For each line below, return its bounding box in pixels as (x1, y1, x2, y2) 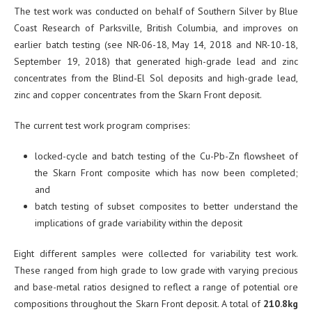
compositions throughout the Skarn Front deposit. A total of (14, 297, 263, 311)
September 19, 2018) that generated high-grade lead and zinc (14, 55, 298, 68)
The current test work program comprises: (14, 119, 189, 132)
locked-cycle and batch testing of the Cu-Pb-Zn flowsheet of (35, 150, 298, 163)
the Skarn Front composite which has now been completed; (35, 166, 298, 180)
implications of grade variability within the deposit (35, 217, 248, 230)
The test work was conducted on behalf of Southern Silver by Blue (14, 5, 298, 18)
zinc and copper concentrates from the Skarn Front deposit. (14, 88, 262, 102)
